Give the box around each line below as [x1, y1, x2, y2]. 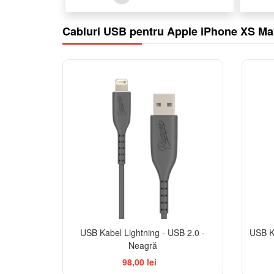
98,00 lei [122, 256, 157, 268]
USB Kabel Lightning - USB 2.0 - [80, 226, 206, 239]
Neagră [128, 239, 157, 252]
